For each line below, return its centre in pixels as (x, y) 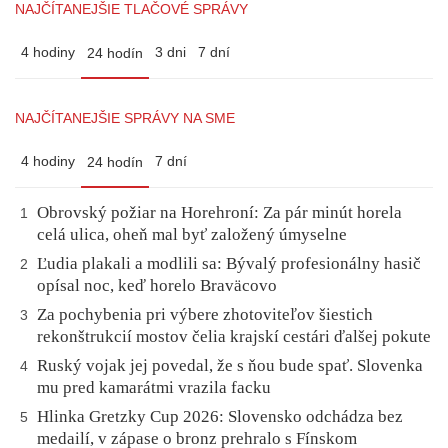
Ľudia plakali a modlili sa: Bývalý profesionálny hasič (229, 263)
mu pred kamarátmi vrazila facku (154, 387)
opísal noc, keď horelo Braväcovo (157, 285)
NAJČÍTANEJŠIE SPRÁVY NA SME (125, 117)
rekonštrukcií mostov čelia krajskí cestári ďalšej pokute (234, 336)
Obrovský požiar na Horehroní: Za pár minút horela (219, 212)
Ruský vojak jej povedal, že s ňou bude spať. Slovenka (230, 365)
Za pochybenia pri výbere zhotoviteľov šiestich (205, 314)
